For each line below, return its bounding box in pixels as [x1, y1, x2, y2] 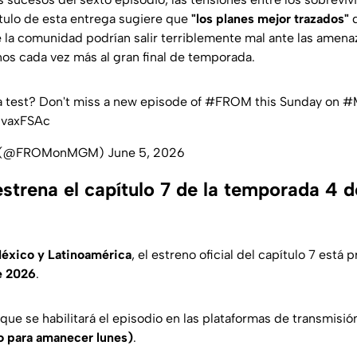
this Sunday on [252, 93, 343, 109]
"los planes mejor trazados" [191, 10, 349, 26]
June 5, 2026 [108, 144, 185, 160]
